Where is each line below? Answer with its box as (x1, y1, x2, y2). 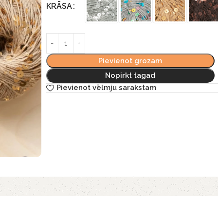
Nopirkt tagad (105, 71, 156, 80)
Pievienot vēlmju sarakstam (56, 83, 156, 92)
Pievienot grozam (98, 56, 163, 65)
